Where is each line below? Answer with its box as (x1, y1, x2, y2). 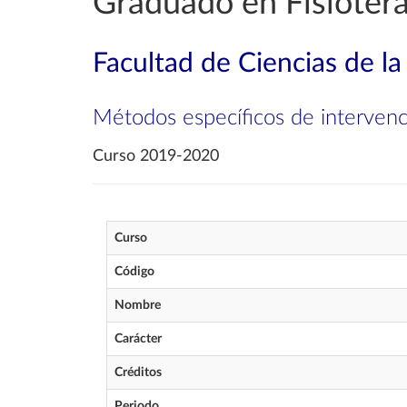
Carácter (114, 333, 162, 345)
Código (114, 265, 154, 278)
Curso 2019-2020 (93, 148, 219, 164)
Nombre (114, 299, 161, 312)
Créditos (114, 366, 162, 379)
